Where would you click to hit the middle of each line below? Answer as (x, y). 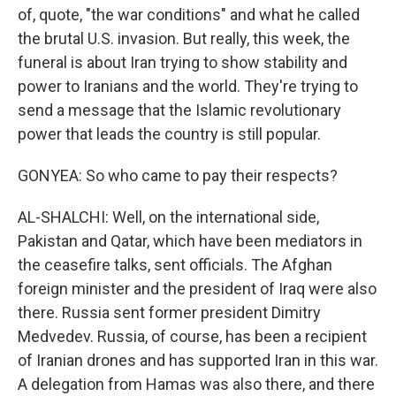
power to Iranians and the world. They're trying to (188, 86)
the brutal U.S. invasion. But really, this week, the (184, 38)
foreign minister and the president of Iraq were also (197, 289)
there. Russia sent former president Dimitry (169, 312)
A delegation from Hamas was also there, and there (196, 384)
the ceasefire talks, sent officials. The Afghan (175, 265)
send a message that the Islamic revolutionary (179, 110)
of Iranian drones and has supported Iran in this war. (198, 360)
